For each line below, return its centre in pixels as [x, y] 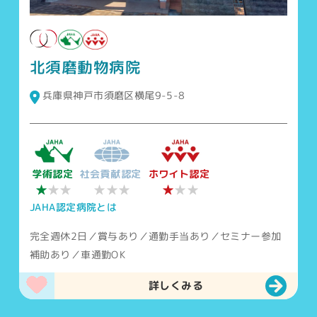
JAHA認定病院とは [74, 207]
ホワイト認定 [179, 174]
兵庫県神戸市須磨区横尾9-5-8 [114, 96]
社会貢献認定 [111, 174]
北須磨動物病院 [86, 68]
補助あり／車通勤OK [78, 255]
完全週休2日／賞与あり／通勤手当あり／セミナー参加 [156, 236]
